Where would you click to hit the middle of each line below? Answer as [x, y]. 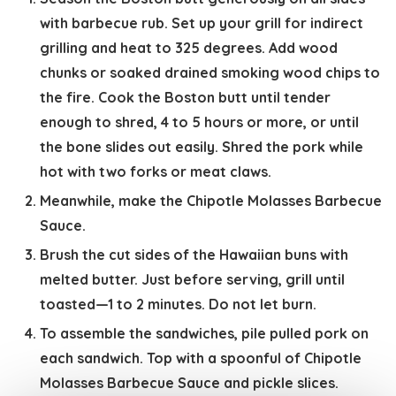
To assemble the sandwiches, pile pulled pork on [204, 334]
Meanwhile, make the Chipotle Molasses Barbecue [211, 201]
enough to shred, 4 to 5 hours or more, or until [199, 122]
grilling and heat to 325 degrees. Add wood [189, 48]
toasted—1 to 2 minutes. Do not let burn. [178, 305]
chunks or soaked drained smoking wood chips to [210, 73]
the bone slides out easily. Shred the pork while [202, 147]
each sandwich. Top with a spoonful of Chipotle [201, 358]
